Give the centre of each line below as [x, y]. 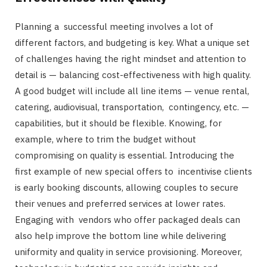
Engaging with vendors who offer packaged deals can [128, 219]
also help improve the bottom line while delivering [121, 235]
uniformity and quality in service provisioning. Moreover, [128, 252]
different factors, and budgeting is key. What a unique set [132, 42]
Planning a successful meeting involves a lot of [114, 26]
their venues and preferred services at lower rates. [120, 203]
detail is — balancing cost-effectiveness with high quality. [133, 74]
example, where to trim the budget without [108, 139]
